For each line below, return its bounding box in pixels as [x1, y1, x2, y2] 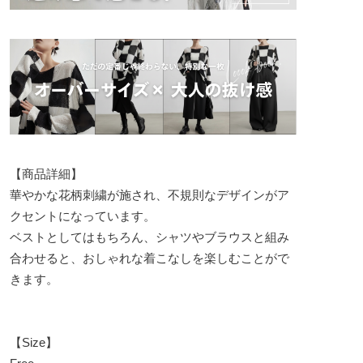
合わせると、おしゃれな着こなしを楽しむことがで [10, 250, 289, 265]
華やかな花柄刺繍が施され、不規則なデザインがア [10, 187, 289, 202]
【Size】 [10, 335, 58, 349]
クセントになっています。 [10, 208, 156, 223]
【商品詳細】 [10, 166, 83, 181]
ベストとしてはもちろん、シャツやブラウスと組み [10, 229, 289, 244]
